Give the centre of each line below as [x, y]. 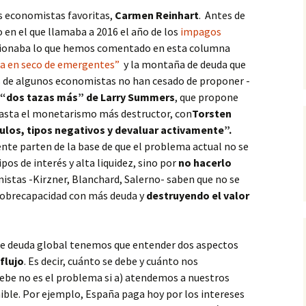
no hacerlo [205, 163]
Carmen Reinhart [157, 15]
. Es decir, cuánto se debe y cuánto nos [111, 261]
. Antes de [222, 15]
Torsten [212, 113]
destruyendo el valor [197, 195]
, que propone [207, 97]
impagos [201, 31]
